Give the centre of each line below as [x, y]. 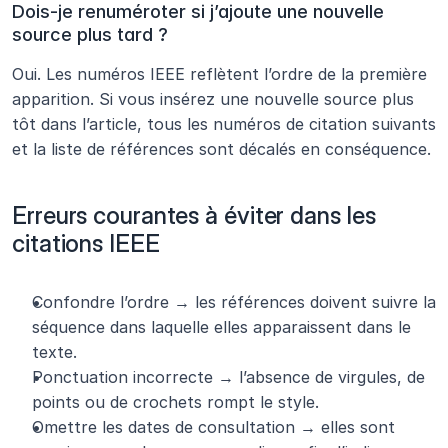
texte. [54, 352]
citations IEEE [86, 244]
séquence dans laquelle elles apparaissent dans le [221, 327]
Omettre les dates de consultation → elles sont [213, 427]
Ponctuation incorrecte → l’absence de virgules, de [228, 377]
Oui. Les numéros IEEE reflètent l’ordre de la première [219, 74]
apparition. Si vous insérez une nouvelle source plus [213, 99]
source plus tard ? [90, 35]
